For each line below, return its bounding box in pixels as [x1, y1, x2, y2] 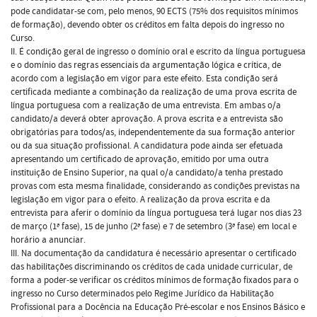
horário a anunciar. [11, 233, 86, 246]
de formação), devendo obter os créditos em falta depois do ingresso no [11, 18, 284, 31]
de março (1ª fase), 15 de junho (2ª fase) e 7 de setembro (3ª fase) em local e [11, 219, 296, 233]
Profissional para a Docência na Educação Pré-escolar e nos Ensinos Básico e [11, 300, 305, 313]
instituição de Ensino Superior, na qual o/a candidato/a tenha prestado [11, 166, 283, 179]
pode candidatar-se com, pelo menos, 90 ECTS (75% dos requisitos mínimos [11, 4, 298, 18]
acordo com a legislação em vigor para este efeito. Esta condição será [11, 71, 278, 85]
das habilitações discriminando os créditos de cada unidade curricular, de [11, 260, 292, 273]
